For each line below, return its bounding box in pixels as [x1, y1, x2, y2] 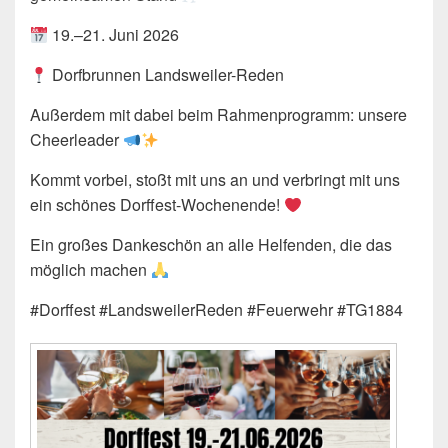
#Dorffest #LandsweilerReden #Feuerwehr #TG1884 [30, 298, 403, 322]
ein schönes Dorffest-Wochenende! [30, 193, 284, 217]
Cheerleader [30, 128, 123, 152]
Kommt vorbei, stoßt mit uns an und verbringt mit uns [30, 168, 400, 192]
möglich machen [30, 258, 151, 282]
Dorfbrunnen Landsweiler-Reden [48, 63, 285, 87]
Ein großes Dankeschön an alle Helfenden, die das [30, 233, 392, 257]
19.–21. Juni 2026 [48, 23, 180, 47]
